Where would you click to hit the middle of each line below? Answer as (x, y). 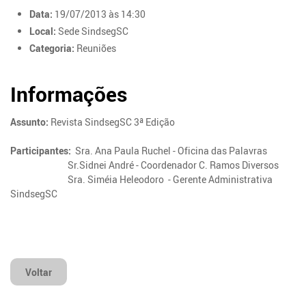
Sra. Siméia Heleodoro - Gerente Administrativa (142, 180)
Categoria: (52, 48)
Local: (43, 31)
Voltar (39, 273)
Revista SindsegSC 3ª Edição (112, 122)
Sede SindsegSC (93, 31)
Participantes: (43, 151)
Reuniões (96, 48)
